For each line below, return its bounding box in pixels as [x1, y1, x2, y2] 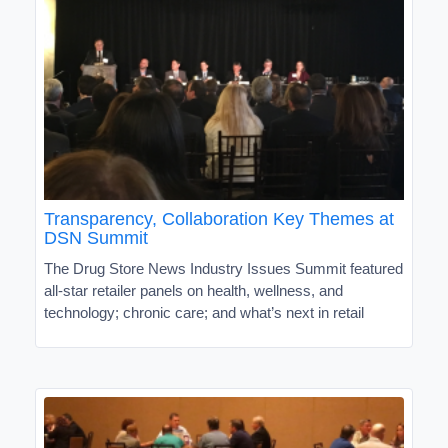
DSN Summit [44, 227, 148, 248]
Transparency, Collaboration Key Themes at [44, 208, 394, 229]
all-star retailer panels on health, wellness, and [44, 281, 343, 299]
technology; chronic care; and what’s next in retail [44, 303, 364, 321]
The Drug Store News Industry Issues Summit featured [44, 259, 403, 277]
